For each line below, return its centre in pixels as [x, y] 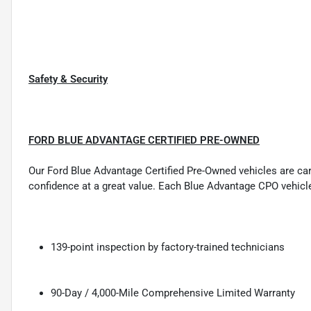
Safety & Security [68, 79]
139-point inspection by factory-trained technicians [168, 247]
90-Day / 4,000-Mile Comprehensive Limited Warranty [173, 293]
